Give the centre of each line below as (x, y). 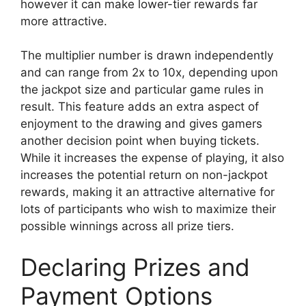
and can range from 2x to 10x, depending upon (149, 72)
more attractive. (64, 21)
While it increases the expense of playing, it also (152, 158)
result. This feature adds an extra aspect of (140, 107)
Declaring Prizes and (135, 267)
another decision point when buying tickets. (140, 141)
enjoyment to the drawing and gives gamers (141, 124)
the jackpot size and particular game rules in (142, 89)
